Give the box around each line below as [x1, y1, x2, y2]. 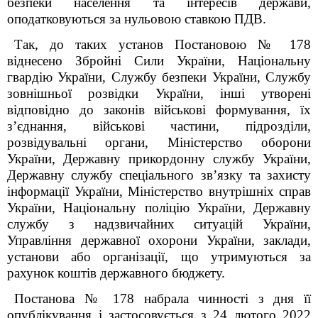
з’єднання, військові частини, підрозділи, [7, 119, 311, 133]
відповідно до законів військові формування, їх [7, 102, 311, 117]
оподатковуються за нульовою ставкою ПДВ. [7, 11, 266, 26]
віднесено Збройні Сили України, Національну [7, 53, 311, 68]
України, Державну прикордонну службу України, [7, 151, 311, 166]
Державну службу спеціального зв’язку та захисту [7, 168, 311, 182]
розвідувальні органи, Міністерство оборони [7, 135, 311, 150]
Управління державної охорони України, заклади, [7, 233, 311, 248]
